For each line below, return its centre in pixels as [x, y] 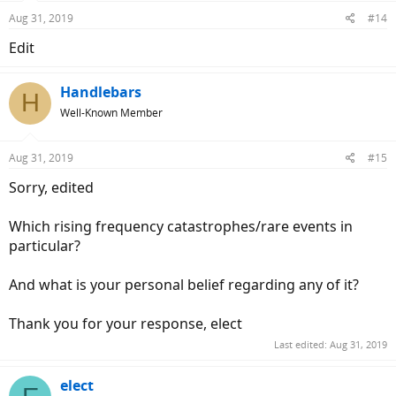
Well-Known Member [111, 112]
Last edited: [302, 345]
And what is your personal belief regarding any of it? [184, 284]
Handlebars [101, 91]
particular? [45, 245]
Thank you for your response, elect [126, 323]
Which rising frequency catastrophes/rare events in [181, 226]
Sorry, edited [51, 187]
